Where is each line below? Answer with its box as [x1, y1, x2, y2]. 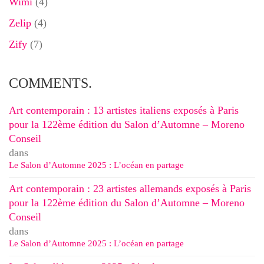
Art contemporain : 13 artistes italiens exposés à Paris [9, 104, 239, 116]
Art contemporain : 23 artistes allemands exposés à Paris [9, 182, 251, 194]
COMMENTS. [9, 75, 92, 91]
